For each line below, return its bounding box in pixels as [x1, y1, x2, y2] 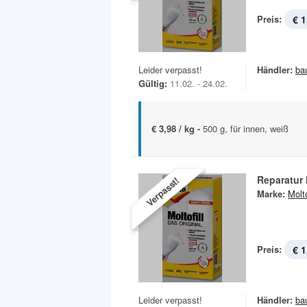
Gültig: [138, 77, 167, 90]
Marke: [257, 187, 285, 201]
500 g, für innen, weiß [203, 122, 288, 136]
